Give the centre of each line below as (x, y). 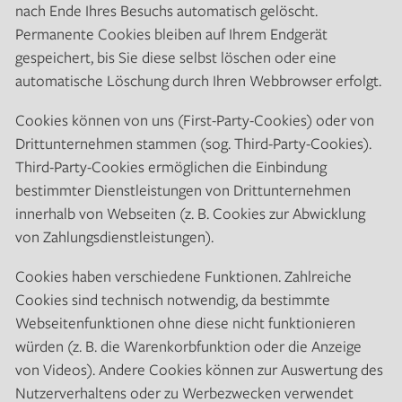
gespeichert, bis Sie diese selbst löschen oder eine (175, 57)
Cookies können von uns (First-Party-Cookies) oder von (194, 119)
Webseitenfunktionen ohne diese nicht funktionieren (185, 322)
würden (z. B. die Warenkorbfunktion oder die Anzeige (188, 345)
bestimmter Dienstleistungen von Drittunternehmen (183, 189)
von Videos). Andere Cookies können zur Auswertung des (199, 369)
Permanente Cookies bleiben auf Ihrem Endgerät (171, 33)
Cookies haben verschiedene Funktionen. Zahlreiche (183, 275)
